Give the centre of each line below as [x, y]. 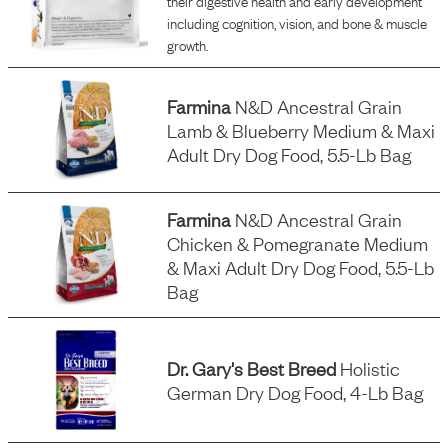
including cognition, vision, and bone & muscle [297, 22]
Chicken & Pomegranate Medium [298, 243]
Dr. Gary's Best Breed [252, 368]
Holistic [368, 368]
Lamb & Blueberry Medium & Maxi [301, 130]
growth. [188, 44]
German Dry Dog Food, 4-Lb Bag [295, 392]
